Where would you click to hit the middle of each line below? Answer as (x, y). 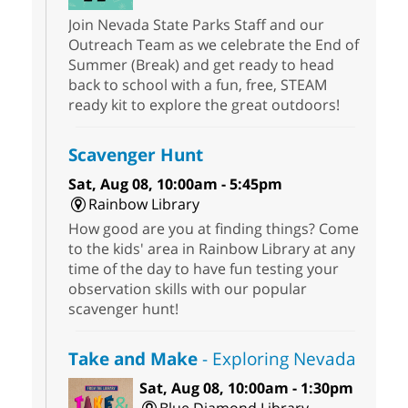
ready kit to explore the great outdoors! (204, 105)
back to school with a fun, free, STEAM (198, 85)
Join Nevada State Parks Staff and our (196, 25)
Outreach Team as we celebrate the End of (214, 45)
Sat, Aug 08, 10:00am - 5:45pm (175, 184)
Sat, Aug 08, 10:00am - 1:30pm (246, 388)
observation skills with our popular (188, 289)
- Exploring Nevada (277, 359)
